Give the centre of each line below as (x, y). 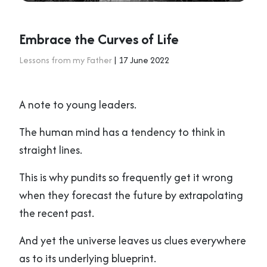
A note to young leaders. (78, 104)
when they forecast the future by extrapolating (131, 195)
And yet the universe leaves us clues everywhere (133, 240)
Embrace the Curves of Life (99, 39)
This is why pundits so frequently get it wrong (126, 177)
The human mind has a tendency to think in (122, 132)
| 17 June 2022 (141, 60)
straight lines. (51, 150)
